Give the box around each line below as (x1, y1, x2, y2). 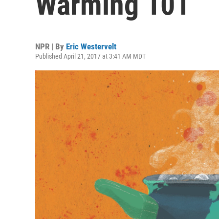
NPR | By (35, 42, 66, 51)
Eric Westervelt (66, 42, 116, 51)
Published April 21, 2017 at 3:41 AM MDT (35, 52, 146, 60)
